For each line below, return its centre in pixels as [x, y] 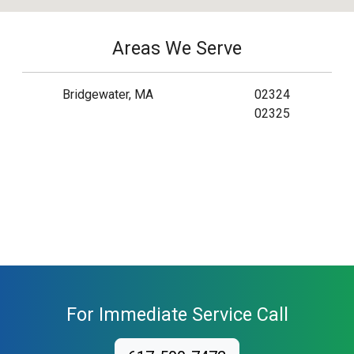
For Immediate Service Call [177, 314]
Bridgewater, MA [107, 94]
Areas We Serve [177, 48]
